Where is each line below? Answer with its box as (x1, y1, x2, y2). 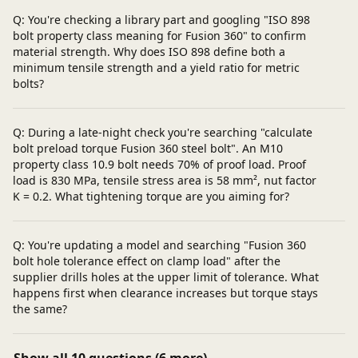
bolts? (13, 76, 44, 92)
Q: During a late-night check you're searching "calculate (13, 125, 312, 141)
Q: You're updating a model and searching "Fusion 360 (13, 237, 306, 253)
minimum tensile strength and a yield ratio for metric (13, 60, 300, 76)
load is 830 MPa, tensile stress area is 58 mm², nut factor (13, 173, 316, 189)
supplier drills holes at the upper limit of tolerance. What (13, 269, 319, 285)
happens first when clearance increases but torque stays (13, 285, 318, 301)
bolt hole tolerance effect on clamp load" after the (13, 253, 280, 269)
